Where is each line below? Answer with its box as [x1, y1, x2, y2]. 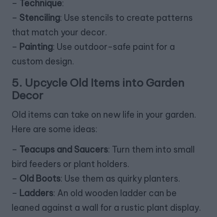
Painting [19, 41, 53, 53]
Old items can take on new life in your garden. [12, 109, 196, 121]
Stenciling [19, 12, 60, 24]
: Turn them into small [108, 144, 195, 155]
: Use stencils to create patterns [60, 12, 193, 24]
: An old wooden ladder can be [53, 187, 177, 199]
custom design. [12, 56, 74, 67]
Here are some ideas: [12, 124, 97, 135]
